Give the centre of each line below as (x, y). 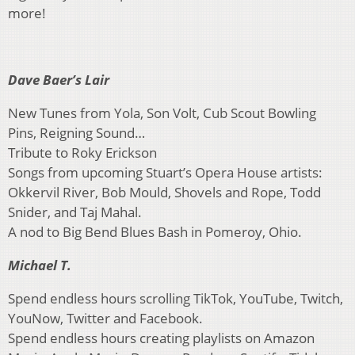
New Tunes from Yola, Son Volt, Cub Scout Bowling (162, 113)
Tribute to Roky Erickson (82, 153)
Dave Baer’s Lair (59, 80)
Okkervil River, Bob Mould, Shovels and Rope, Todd (164, 193)
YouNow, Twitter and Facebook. (105, 319)
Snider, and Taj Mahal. (75, 212)
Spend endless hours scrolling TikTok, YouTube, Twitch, (176, 299)
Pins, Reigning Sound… (76, 133)
